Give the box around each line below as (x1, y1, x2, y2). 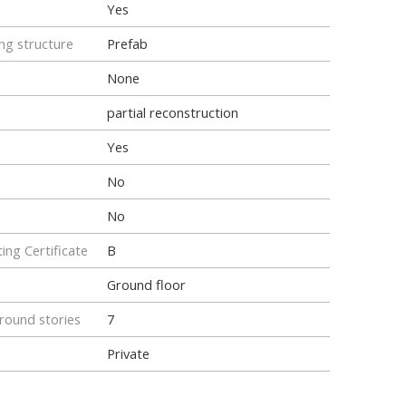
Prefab (107, 34, 148, 53)
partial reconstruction (107, 103, 238, 121)
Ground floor (107, 275, 186, 294)
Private (107, 344, 150, 362)
